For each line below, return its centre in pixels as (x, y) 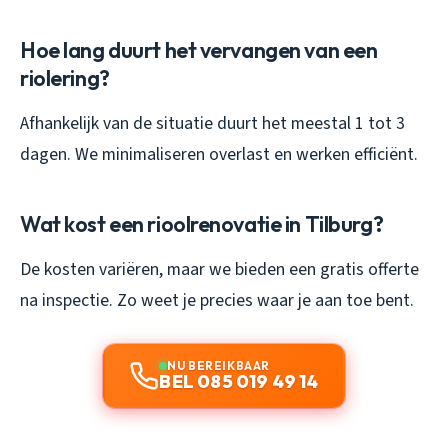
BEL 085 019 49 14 (239, 382)
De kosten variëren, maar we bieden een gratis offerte (219, 270)
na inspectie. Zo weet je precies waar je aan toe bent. (217, 301)
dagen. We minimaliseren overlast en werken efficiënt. (219, 155)
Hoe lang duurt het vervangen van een (199, 50)
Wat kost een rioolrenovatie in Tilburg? (202, 224)
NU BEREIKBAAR (218, 366)
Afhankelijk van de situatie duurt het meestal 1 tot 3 (212, 124)
